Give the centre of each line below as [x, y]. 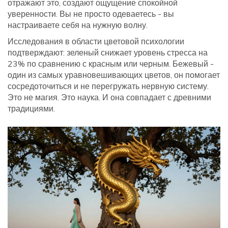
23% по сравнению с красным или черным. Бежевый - [111, 64]
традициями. [31, 109]
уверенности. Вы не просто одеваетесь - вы [91, 14]
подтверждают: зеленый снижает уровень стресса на [108, 53]
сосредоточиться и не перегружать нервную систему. [108, 86]
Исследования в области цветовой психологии [96, 41]
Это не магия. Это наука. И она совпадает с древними [109, 97]
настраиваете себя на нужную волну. [78, 25]
